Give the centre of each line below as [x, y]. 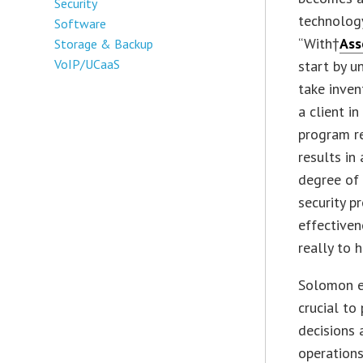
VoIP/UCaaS [88, 64]
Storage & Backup [104, 43]
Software [81, 23]
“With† [319, 43]
